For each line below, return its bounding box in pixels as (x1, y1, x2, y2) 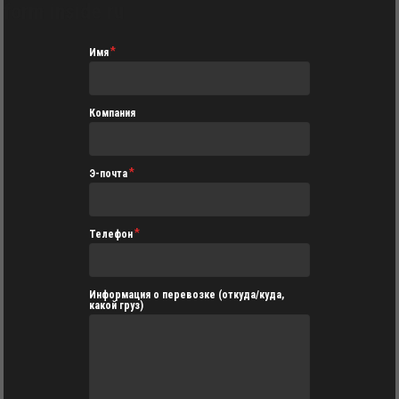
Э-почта (89, 167, 127, 180)
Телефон (89, 228, 133, 240)
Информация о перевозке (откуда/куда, (89, 289, 284, 301)
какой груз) (89, 299, 143, 312)
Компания (89, 107, 135, 119)
